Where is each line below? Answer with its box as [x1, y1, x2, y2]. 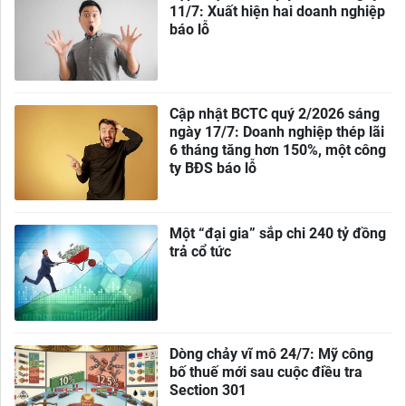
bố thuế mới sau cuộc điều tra [169, 362, 363, 381]
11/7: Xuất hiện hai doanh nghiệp [169, 3, 386, 21]
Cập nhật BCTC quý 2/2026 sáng [169, 104, 381, 122]
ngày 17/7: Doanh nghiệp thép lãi [169, 122, 385, 140]
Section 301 [169, 381, 247, 399]
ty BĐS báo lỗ [169, 159, 257, 177]
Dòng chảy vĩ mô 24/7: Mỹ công [169, 344, 374, 362]
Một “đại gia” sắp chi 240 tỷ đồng [169, 225, 387, 243]
